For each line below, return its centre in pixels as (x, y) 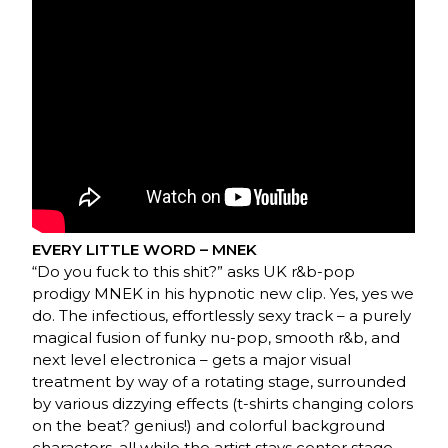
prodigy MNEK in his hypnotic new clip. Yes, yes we (223, 294)
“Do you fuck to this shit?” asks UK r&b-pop (194, 272)
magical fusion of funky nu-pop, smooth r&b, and (216, 338)
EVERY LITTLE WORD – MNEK (145, 250)
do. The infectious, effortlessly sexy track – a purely (222, 316)
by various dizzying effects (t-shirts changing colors (223, 404)
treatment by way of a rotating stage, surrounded (219, 382)
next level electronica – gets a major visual (192, 360)
